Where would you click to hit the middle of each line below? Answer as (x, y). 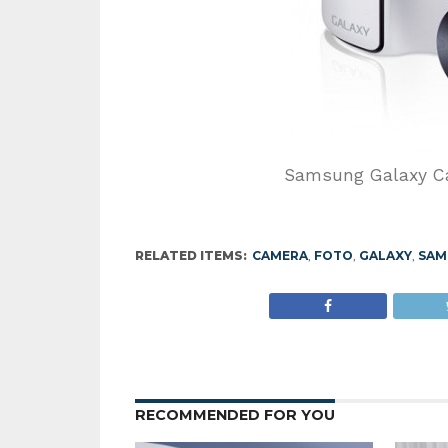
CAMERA (279, 256)
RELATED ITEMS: (190, 256)
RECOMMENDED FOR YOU (234, 415)
